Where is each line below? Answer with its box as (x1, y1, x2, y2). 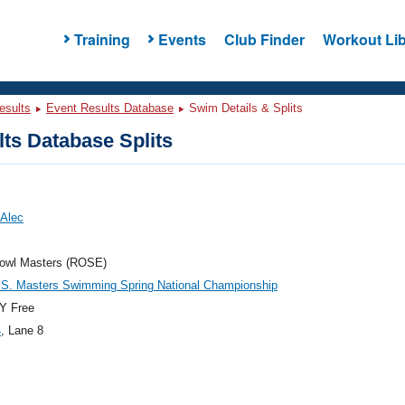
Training (73, 28, 130, 50)
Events (157, 28, 206, 50)
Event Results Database (46, 101, 174, 115)
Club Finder (223, 28, 305, 50)
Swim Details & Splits (185, 101, 303, 115)
